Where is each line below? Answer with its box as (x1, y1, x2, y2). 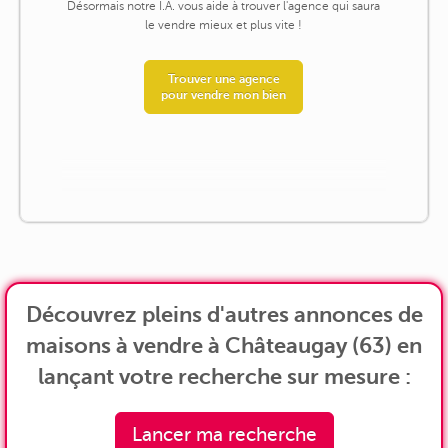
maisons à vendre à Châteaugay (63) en (26, 332, 422, 358)
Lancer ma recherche (131, 423, 317, 445)
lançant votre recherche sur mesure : (37, 363, 411, 389)
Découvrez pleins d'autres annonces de (25, 301, 423, 327)
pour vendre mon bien (161, 88, 287, 103)
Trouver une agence (167, 72, 280, 87)
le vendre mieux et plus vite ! (145, 18, 303, 33)
